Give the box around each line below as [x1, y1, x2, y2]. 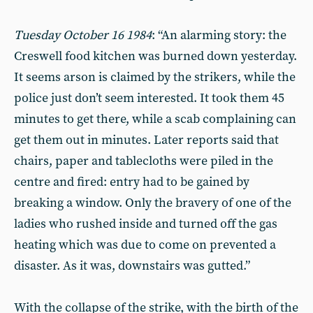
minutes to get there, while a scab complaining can [14, 111, 296, 127]
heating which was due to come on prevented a [14, 237, 276, 253]
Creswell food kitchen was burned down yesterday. [14, 48, 297, 64]
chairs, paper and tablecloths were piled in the [14, 153, 273, 169]
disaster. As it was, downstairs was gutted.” [14, 258, 250, 274]
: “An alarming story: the [152, 27, 286, 43]
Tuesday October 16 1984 [14, 27, 152, 43]
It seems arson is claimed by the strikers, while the [14, 69, 296, 85]
